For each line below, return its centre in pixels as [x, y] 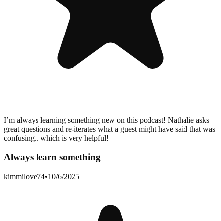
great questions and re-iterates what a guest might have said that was [110, 129]
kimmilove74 [24, 176]
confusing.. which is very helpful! [56, 138]
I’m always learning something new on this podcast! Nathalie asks [107, 120]
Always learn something [52, 157]
